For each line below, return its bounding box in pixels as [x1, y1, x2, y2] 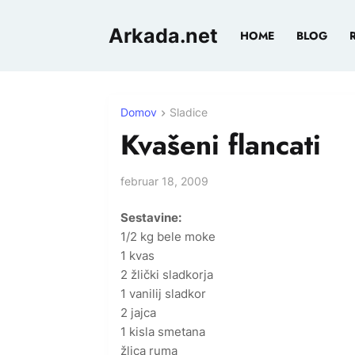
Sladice [170, 105, 208, 119]
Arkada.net [109, 24, 218, 48]
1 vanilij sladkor [120, 286, 206, 302]
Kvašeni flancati [120, 125, 321, 166]
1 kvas [120, 248, 155, 264]
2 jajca [120, 305, 156, 321]
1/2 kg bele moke [120, 229, 216, 245]
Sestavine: [120, 210, 181, 226]
